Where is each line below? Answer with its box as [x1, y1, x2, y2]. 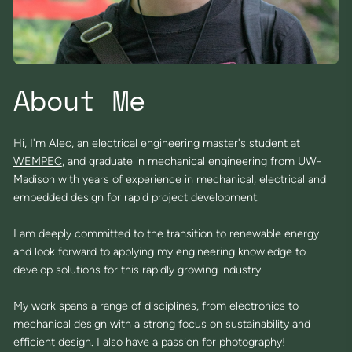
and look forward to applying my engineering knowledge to [13, 244, 306, 259]
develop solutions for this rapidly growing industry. [13, 262, 263, 277]
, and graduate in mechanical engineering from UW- [61, 154, 321, 169]
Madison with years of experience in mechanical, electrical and [13, 172, 326, 187]
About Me [13, 80, 145, 121]
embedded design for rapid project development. [13, 190, 259, 205]
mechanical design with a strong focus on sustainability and [13, 317, 310, 332]
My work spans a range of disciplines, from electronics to [13, 299, 299, 313]
